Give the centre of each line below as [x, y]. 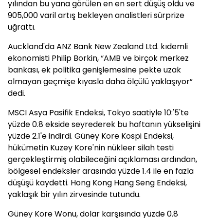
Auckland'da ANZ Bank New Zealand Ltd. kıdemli [98, 46]
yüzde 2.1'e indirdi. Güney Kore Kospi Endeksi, [91, 136]
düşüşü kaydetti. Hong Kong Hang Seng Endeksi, [97, 183]
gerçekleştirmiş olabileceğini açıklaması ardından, [102, 159]
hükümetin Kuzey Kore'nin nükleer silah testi [91, 148]
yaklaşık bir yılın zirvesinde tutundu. [74, 194]
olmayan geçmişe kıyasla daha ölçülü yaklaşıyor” [100, 82]
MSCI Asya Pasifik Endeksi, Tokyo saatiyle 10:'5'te [98, 113]
